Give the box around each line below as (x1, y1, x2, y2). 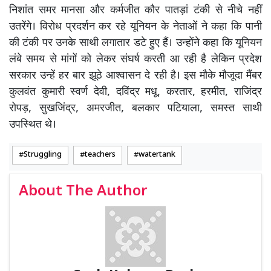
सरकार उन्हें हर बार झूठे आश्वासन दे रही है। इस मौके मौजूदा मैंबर (9, 69, 262, 83)
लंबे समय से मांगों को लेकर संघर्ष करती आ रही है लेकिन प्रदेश (9, 53, 262, 67)
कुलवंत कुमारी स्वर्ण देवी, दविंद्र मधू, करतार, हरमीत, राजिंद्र (9, 85, 262, 99)
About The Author (19, 182, 148, 201)
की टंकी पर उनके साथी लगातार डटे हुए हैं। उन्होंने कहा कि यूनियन (9, 36, 262, 50)
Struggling (24, 150, 62, 160)
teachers (85, 150, 116, 160)
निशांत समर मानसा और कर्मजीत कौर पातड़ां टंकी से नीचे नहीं (9, 4, 262, 18)
